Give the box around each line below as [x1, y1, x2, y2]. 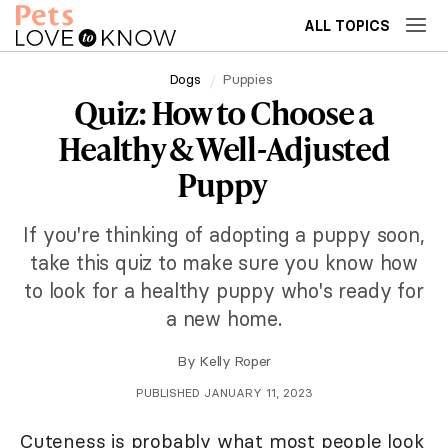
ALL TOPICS [304, 17, 390, 35]
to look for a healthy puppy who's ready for [24, 278, 424, 303]
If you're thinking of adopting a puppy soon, [23, 222, 425, 247]
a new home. [166, 306, 282, 331]
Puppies [222, 69, 273, 88]
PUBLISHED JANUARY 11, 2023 [135, 385, 313, 400]
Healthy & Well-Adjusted [58, 126, 390, 171]
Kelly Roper [199, 352, 271, 370]
